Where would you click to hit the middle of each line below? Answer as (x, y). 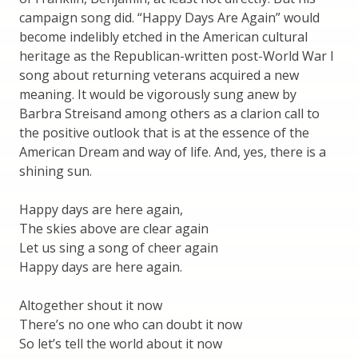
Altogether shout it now (91, 306)
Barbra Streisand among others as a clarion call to (169, 114)
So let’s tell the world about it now (121, 344)
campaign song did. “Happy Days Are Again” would (169, 18)
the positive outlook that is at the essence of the (164, 133)
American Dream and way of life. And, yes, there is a (173, 152)
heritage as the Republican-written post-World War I (177, 56)
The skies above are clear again (114, 229)
